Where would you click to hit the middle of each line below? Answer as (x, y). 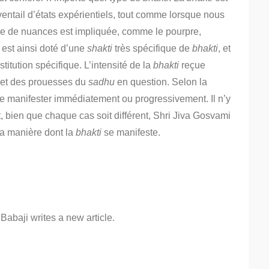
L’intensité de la (119, 65)
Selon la (189, 82)
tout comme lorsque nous (171, 15)
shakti (100, 48)
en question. (142, 82)
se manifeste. (131, 132)
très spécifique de (152, 48)
